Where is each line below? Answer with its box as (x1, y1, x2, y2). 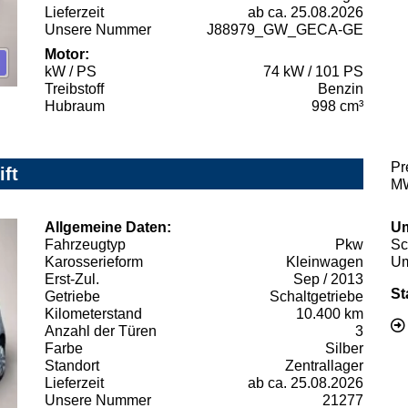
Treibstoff (45, 80, 104, 97)
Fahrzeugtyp (45, 236, 126, 252)
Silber (325, 340, 363, 356)
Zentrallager (285, 357, 363, 373)
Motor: (45, 46, 89, 62)
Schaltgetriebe (270, 288, 363, 304)
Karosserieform (45, 253, 143, 270)
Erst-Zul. (45, 270, 99, 287)
